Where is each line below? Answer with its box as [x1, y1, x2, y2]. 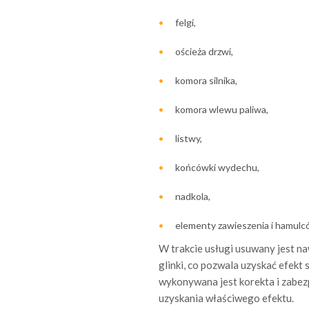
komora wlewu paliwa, [175, 103, 268, 115]
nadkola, [175, 190, 210, 202]
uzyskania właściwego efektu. [158, 291, 294, 304]
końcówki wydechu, [175, 161, 259, 173]
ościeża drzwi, [175, 45, 233, 57]
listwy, [175, 132, 202, 144]
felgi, [175, 16, 196, 28]
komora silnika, [175, 74, 237, 86]
